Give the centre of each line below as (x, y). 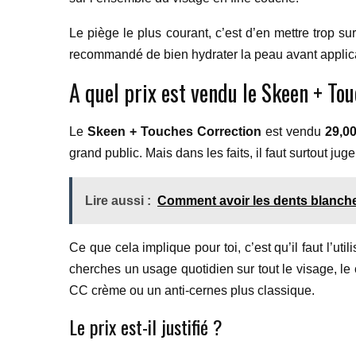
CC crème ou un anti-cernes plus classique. (192, 290)
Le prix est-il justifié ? (146, 327)
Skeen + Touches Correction (174, 132)
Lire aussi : (118, 201)
